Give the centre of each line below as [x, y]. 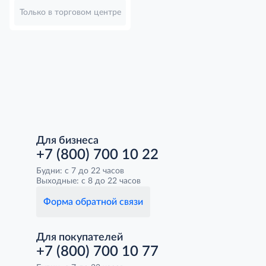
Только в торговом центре [70, 13]
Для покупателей [80, 238]
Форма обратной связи [93, 202]
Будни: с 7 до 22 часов [80, 171]
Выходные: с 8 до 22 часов [88, 181]
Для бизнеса [67, 141]
